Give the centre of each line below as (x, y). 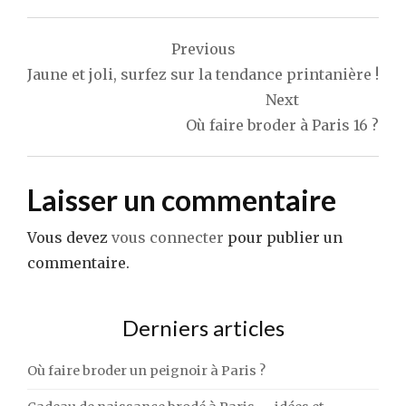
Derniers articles (203, 327)
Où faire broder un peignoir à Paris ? (146, 370)
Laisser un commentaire (182, 199)
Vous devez (69, 237)
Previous (203, 48)
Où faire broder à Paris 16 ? (282, 125)
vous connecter (168, 237)
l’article (80, 103)
